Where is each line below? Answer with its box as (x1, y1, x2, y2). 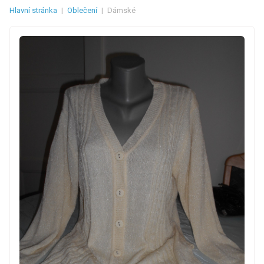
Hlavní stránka (9, 6, 57, 15)
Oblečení (67, 6, 97, 15)
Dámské (107, 6, 136, 15)
